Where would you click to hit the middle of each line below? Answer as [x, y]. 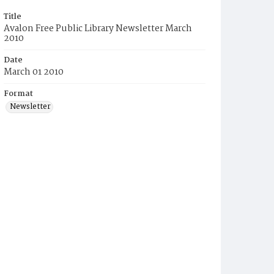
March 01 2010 [34, 72]
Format [18, 94]
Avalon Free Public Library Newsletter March [98, 29]
